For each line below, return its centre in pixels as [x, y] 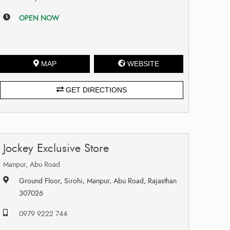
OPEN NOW [39, 18]
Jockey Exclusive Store [56, 148]
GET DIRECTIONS [95, 90]
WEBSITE [143, 63]
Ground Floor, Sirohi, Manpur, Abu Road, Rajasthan [98, 181]
